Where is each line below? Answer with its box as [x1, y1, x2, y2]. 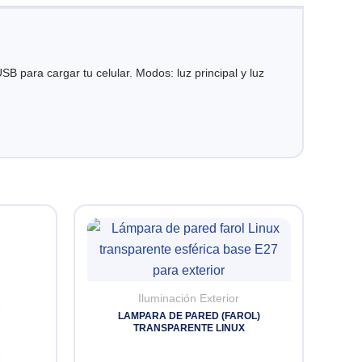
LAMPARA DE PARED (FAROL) [117, 310, 260, 322]
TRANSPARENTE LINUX [133, 322, 245, 335]
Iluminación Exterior [138, 292, 239, 305]
